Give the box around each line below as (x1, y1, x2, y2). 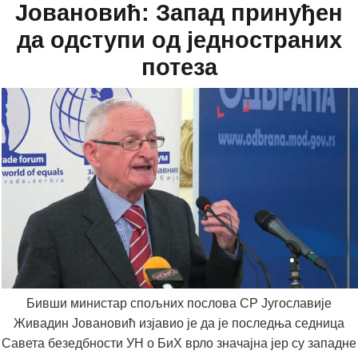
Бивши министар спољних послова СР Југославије (26, 296, 332, 311)
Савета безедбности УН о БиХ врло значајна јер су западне (2, 336, 356, 351)
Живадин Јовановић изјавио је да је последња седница (14, 316, 344, 331)
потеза (141, 54, 217, 81)
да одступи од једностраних (16, 27, 342, 54)
